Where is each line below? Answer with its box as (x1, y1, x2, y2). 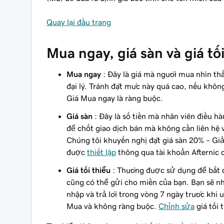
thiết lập (87, 148, 116, 156)
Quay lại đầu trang (46, 18, 111, 26)
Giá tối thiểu (66, 166, 110, 174)
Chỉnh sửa (158, 202, 194, 210)
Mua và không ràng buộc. (66, 202, 158, 210)
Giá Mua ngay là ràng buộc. (66, 94, 163, 102)
